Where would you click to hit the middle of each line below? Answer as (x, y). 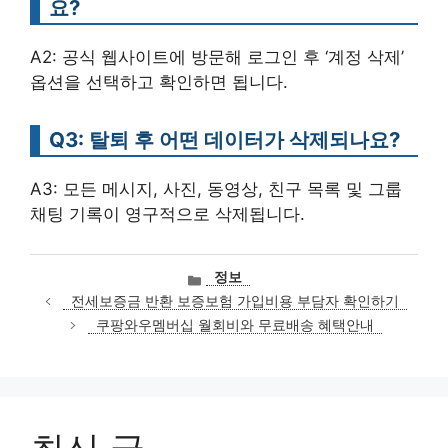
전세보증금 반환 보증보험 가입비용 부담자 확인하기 (234, 301)
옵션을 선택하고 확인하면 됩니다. (159, 82)
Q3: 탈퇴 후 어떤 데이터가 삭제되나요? (224, 140)
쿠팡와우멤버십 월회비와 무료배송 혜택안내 (234, 325)
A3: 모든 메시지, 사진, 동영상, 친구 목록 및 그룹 (216, 189)
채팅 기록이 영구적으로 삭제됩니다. (167, 214)
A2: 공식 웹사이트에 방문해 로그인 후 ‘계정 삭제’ (217, 57)
